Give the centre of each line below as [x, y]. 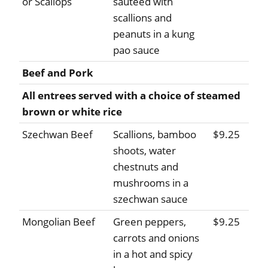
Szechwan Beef [57, 135]
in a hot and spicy [153, 254]
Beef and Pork [58, 73]
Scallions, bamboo [155, 135]
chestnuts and [146, 167]
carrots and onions [156, 238]
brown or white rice [72, 112]
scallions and [142, 18]
